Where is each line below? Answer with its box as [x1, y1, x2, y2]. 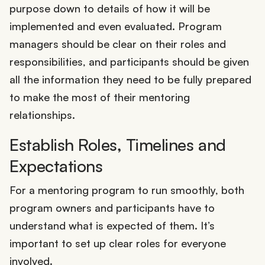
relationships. [9, 108, 75, 122]
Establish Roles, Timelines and [9, 134, 226, 156]
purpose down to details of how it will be [9, 2, 210, 15]
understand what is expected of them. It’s [9, 218, 215, 232]
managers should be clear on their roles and [9, 37, 226, 51]
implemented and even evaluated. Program [9, 20, 222, 33]
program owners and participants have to [9, 201, 215, 214]
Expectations [9, 156, 103, 177]
